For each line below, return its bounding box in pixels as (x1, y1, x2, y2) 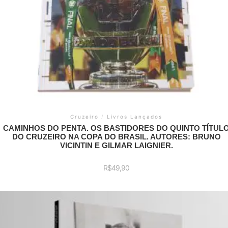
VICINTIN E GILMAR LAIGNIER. (60, 140, 173, 150)
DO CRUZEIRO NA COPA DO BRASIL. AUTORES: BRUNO (12, 132, 221, 141)
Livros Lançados (107, 113, 163, 120)
